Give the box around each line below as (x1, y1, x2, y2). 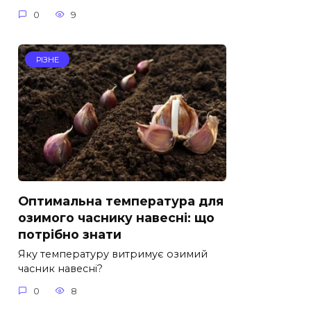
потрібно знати (18, 226, 121, 242)
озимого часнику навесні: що (18, 210, 215, 225)
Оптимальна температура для (18, 193, 224, 208)
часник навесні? (18, 262, 103, 276)
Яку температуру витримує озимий (18, 248, 208, 261)
